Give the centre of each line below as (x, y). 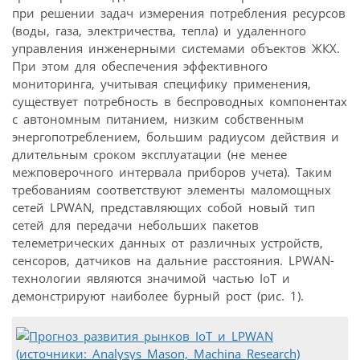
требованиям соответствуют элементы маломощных (172, 189)
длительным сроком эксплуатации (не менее (149, 154)
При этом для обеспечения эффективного (140, 65)
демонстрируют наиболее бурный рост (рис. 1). (158, 295)
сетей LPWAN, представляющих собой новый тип (164, 207)
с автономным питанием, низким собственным (158, 119)
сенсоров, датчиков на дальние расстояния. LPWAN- (173, 260)
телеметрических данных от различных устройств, (168, 242)
